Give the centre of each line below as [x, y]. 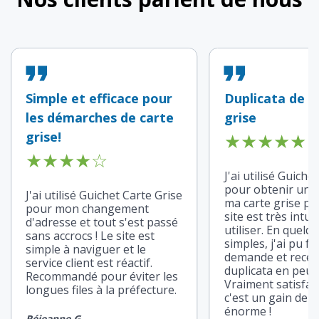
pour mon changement [87, 208]
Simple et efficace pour [99, 98]
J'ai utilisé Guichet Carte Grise [104, 195]
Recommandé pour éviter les [101, 276]
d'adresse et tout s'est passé [101, 222]
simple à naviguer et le [85, 249]
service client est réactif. [89, 262]
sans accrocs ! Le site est [90, 235]
